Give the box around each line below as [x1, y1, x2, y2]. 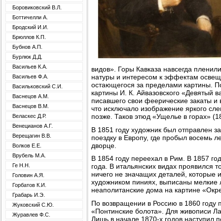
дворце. [91, 141, 116, 149]
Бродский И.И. [12, 24, 48, 30]
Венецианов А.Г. [12, 123, 53, 129]
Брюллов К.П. [12, 34, 46, 40]
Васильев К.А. [12, 64, 47, 70]
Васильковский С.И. [12, 83, 63, 89]
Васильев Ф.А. [12, 74, 48, 79]
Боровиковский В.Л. [12, 4, 62, 10]
